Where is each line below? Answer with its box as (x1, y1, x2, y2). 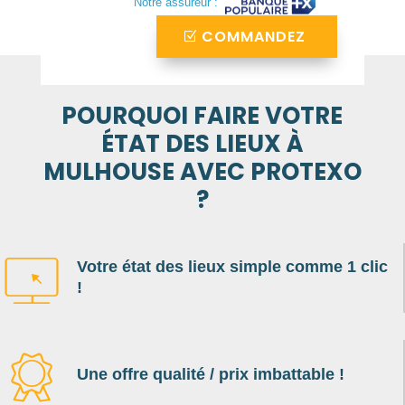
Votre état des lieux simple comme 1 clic (77, 257, 388, 276)
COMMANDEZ (202, 25, 306, 47)
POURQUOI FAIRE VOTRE (61, 99, 344, 132)
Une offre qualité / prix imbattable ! (77, 364, 344, 383)
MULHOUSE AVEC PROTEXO (42, 155, 362, 188)
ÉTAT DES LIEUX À (100, 127, 304, 160)
